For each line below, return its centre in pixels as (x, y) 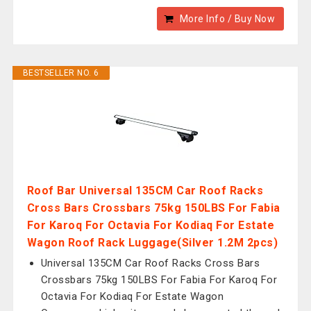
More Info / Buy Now (227, 19)
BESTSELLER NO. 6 (61, 73)
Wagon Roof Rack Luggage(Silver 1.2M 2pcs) (152, 243)
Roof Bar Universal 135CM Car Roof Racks (145, 191)
